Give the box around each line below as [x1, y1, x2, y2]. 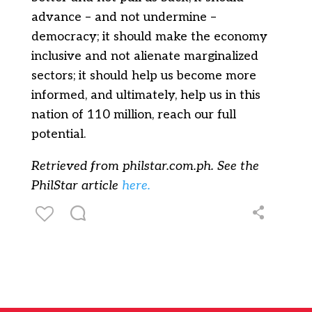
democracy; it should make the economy [31, 29, 267, 44]
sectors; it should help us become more [31, 68, 256, 83]
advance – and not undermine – [31, 10, 217, 24]
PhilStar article [31, 178, 122, 193]
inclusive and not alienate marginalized [31, 49, 258, 63]
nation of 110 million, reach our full [31, 107, 236, 122]
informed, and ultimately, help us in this [31, 88, 260, 102]
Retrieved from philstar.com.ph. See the [31, 159, 259, 173]
